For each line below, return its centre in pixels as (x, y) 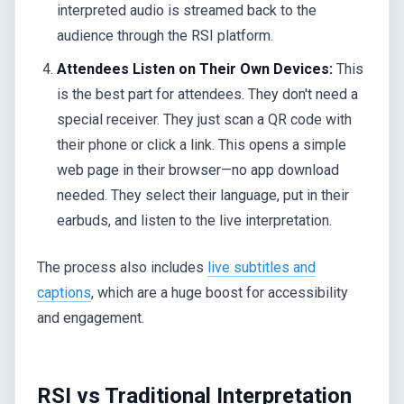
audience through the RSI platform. (165, 35)
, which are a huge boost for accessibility (220, 292)
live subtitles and (262, 267)
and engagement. (91, 317)
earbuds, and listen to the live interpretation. (195, 220)
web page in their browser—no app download (198, 170)
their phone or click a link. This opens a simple (202, 144)
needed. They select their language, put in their (203, 195)
